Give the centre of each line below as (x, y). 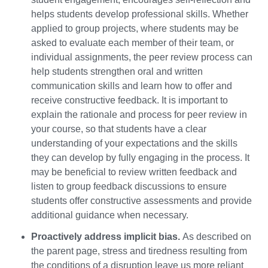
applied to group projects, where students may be (135, 29)
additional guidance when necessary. (110, 215)
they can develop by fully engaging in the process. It (140, 158)
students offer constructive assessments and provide (141, 201)
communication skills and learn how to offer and (132, 86)
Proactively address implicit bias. (107, 237)
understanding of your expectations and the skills (134, 144)
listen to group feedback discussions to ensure (129, 187)
